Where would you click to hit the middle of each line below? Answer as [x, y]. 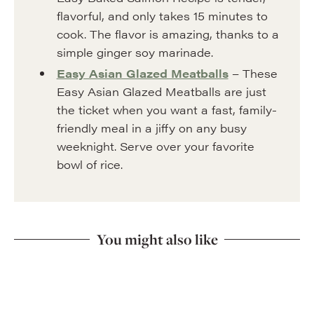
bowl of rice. [91, 164]
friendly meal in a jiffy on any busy [151, 128]
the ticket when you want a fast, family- [166, 110]
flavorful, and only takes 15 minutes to [162, 16]
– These [253, 73]
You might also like [157, 239]
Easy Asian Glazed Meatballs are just [161, 91]
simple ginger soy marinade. [135, 52]
